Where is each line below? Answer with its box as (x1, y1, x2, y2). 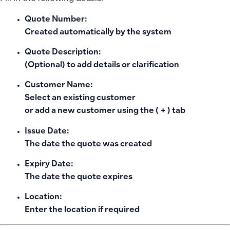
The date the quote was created (25, 140, 152, 148)
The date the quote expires (25, 174, 132, 182)
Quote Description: (25, 48, 101, 56)
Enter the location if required (25, 206, 140, 215)
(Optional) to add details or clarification (25, 61, 179, 69)
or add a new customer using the (25, 107, 156, 116)
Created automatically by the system (25, 28, 171, 36)
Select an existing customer (25, 94, 136, 103)
